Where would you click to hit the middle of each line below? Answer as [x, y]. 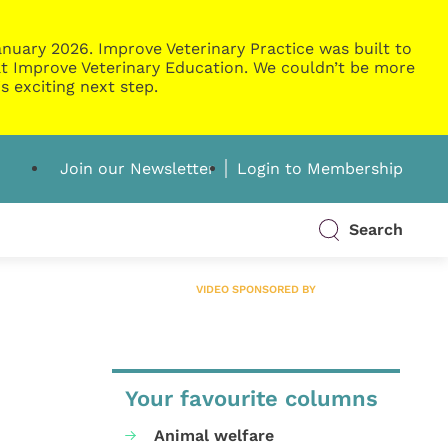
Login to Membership [319, 169]
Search [375, 230]
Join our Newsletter [137, 169]
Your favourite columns [251, 399]
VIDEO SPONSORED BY [255, 290]
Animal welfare [213, 435]
